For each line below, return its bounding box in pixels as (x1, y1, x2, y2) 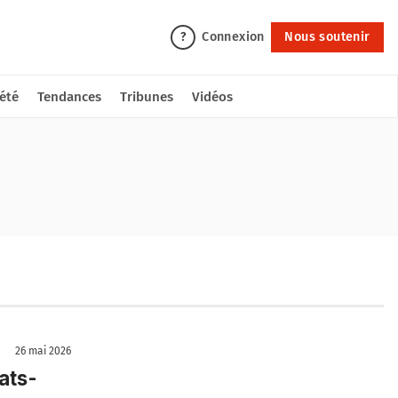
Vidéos (192, 88, 234, 105)
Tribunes (120, 88, 173, 105)
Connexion (202, 28, 265, 44)
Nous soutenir (284, 28, 370, 44)
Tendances (36, 88, 101, 105)
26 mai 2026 (15, 344, 71, 357)
